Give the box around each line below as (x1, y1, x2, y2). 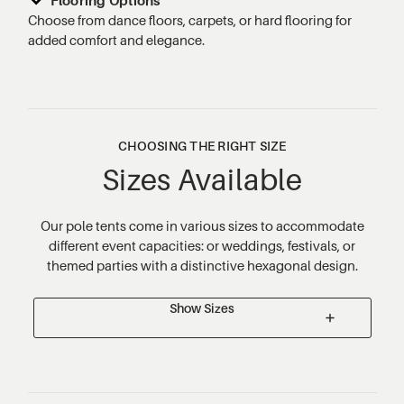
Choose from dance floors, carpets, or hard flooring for (27, 11, 352, 28)
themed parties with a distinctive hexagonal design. (46, 256, 358, 273)
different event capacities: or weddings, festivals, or (49, 236, 355, 253)
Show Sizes (170, 299, 234, 316)
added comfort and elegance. (27, 31, 205, 48)
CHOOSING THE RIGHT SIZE (118, 137, 286, 153)
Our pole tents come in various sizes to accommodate (40, 216, 364, 234)
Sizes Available (102, 161, 302, 197)
